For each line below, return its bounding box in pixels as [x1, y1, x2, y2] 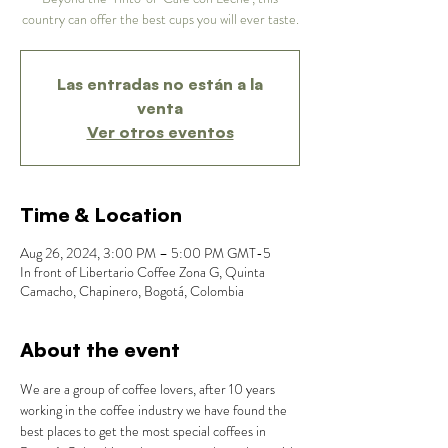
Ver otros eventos [86, 122, 234, 143]
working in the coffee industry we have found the [20, 400, 290, 421]
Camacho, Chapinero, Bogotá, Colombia [20, 281, 244, 302]
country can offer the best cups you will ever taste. [21, 9, 299, 30]
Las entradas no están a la [57, 74, 263, 95]
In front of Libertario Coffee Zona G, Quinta [20, 262, 265, 283]
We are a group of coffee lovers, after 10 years [20, 379, 278, 400]
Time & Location [20, 202, 182, 228]
